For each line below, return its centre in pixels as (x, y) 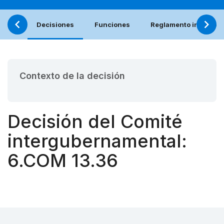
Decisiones (55, 25)
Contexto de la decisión (72, 76)
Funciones (112, 25)
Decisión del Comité (95, 122)
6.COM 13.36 (63, 161)
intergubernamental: (97, 141)
